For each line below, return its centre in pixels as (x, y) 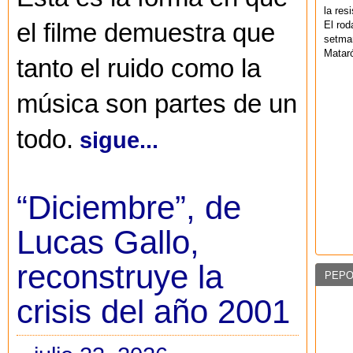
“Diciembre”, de (129, 208)
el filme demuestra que (146, 33)
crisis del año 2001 (153, 312)
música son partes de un (157, 104)
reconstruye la (120, 277)
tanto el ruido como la (139, 69)
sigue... (119, 140)
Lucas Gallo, (108, 243)
